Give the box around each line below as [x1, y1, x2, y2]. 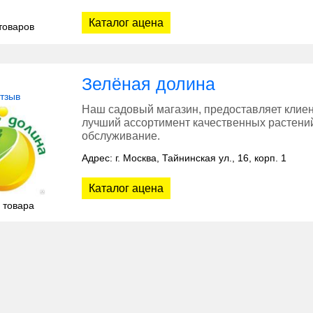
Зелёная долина [82, 74, 215, 94]
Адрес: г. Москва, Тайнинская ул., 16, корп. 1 [82, 152, 286, 164]
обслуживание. [82, 130, 160, 143]
